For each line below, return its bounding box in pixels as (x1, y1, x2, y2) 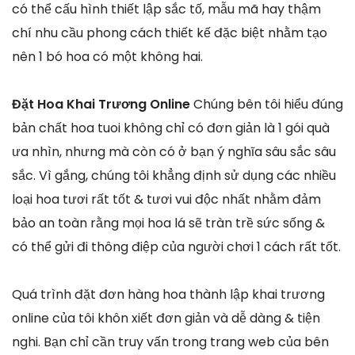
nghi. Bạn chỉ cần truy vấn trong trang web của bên (12, 333, 329, 352)
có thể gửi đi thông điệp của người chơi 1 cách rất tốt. (12, 238, 341, 257)
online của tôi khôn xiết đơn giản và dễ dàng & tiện (12, 309, 320, 328)
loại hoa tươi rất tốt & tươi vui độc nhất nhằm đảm (12, 190, 321, 209)
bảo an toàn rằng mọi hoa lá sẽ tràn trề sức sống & (12, 214, 325, 233)
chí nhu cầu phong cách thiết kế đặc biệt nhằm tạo (12, 24, 327, 43)
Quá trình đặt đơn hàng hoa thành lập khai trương (12, 285, 325, 304)
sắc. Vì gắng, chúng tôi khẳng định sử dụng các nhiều (12, 166, 336, 185)
